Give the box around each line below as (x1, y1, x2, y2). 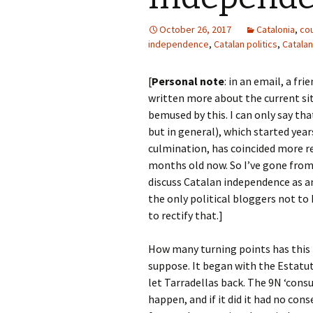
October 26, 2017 (159, 23, 231, 36)
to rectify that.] (148, 208, 223, 222)
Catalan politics (214, 38, 277, 50)
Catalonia (256, 23, 295, 36)
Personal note (152, 74, 224, 88)
